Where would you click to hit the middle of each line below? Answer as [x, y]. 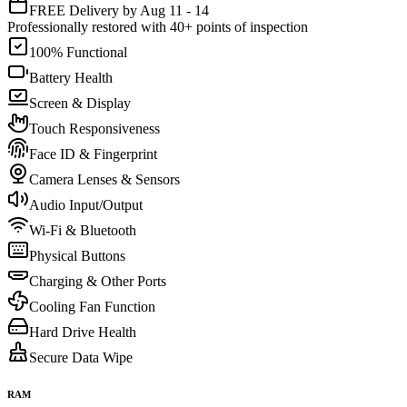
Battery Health [71, 77]
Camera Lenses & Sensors [104, 179]
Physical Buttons [77, 255]
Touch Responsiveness [94, 128]
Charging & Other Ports [98, 281]
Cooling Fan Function [92, 306]
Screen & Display [80, 103]
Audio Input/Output [86, 204]
